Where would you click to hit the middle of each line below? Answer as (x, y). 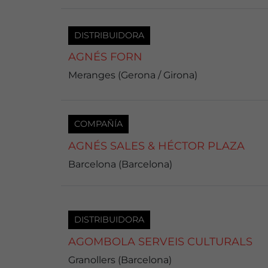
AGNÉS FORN (105, 57)
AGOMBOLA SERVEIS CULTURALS (160, 241)
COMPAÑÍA (98, 124)
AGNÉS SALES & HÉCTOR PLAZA (156, 146)
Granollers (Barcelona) (120, 260)
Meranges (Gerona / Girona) (133, 75)
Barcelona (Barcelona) (120, 164)
